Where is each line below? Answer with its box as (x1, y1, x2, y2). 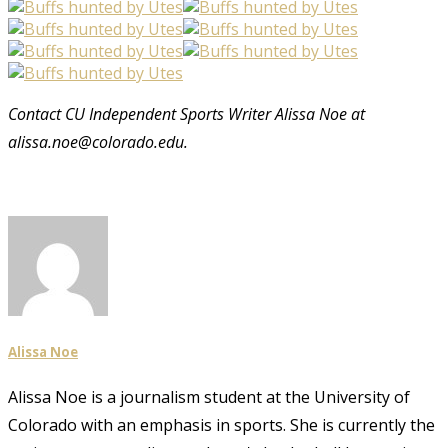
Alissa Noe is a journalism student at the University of (8, 386, 410, 409)
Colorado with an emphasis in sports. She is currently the (8, 414, 435, 437)
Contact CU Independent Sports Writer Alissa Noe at (8, 103, 365, 126)
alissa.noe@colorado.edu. (8, 131, 188, 154)
